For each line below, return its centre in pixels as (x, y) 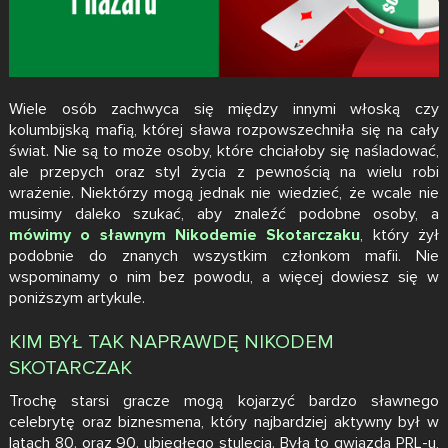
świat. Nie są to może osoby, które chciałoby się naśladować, (224, 150)
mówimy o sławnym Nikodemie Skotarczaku (184, 234)
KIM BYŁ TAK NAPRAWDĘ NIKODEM (171, 341)
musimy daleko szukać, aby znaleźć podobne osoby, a (224, 213)
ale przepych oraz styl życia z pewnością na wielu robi (224, 171)
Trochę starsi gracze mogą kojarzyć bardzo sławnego (224, 400)
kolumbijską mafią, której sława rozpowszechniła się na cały (224, 129)
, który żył (400, 234)
